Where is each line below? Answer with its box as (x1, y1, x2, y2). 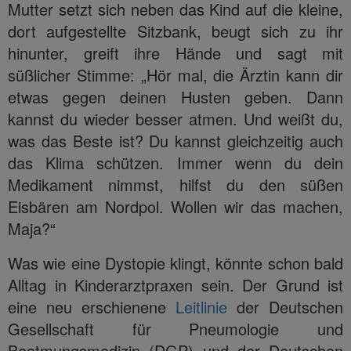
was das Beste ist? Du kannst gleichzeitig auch (8, 128, 343, 152)
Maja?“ (8, 216, 60, 240)
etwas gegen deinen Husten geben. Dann (8, 85, 343, 108)
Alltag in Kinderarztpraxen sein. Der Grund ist (8, 273, 343, 296)
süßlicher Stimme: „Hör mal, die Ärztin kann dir (8, 63, 343, 86)
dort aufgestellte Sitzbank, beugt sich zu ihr (8, 19, 343, 42)
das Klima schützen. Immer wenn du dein (8, 150, 343, 174)
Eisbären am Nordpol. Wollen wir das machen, (8, 194, 343, 218)
